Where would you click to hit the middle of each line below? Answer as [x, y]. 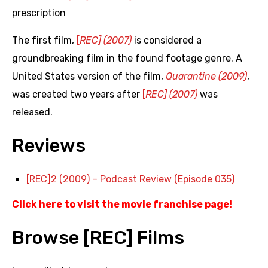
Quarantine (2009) [206, 77]
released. [32, 112]
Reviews [49, 146]
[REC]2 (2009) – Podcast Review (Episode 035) [130, 179]
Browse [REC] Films [98, 238]
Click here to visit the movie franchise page [121, 205]
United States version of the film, [89, 77]
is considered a [167, 41]
